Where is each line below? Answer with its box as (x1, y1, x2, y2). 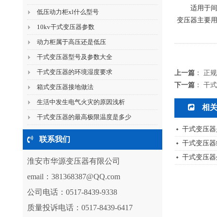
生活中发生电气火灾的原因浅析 (36, 98, 125, 106)
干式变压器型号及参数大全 (36, 53, 112, 61)
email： (27, 172, 51, 181)
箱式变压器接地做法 (36, 83, 93, 91)
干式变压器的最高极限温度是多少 (36, 113, 131, 121)
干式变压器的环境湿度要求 (36, 68, 112, 76)
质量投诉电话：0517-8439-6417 (27, 203, 133, 212)
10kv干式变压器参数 (36, 23, 94, 31)
